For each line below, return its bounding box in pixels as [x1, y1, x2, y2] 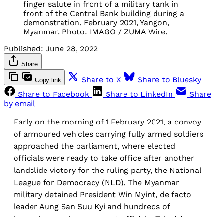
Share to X [81, 75, 121, 84]
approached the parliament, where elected [14, 141, 175, 151]
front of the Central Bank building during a [23, 8, 184, 18]
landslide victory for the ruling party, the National [14, 165, 201, 175]
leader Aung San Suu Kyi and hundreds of [14, 201, 170, 211]
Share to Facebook [18, 89, 89, 99]
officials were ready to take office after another [14, 153, 194, 163]
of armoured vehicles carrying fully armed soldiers [14, 129, 203, 139]
